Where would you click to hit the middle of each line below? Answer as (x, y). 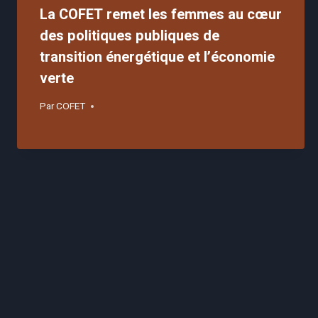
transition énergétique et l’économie (157, 57)
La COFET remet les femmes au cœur (161, 15)
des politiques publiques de (130, 36)
